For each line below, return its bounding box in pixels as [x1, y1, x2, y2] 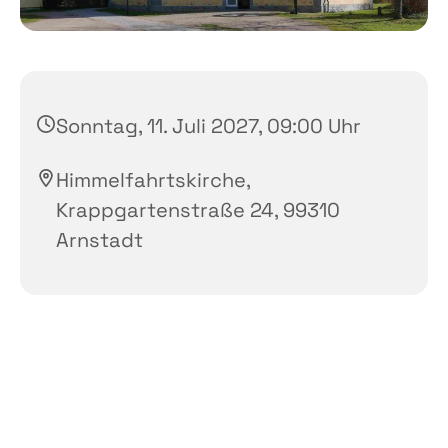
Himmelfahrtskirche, [56, 166, 250, 193]
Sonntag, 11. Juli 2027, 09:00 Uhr [56, 112, 361, 139]
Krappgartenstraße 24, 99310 [56, 196, 340, 223]
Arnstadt [56, 226, 143, 253]
